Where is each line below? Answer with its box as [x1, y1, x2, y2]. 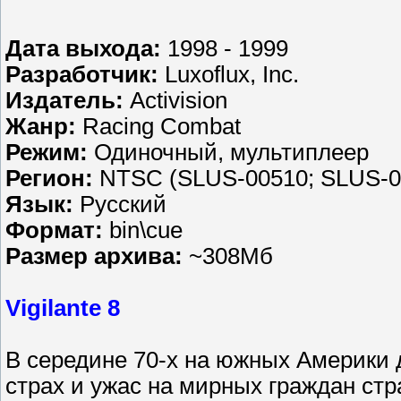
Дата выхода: [5, 35, 161, 61]
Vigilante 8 [5, 294, 120, 320]
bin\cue [103, 217, 183, 243]
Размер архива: [5, 243, 183, 269]
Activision [124, 87, 227, 113]
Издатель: [5, 87, 124, 113]
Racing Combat [76, 113, 241, 139]
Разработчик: [5, 61, 158, 87]
